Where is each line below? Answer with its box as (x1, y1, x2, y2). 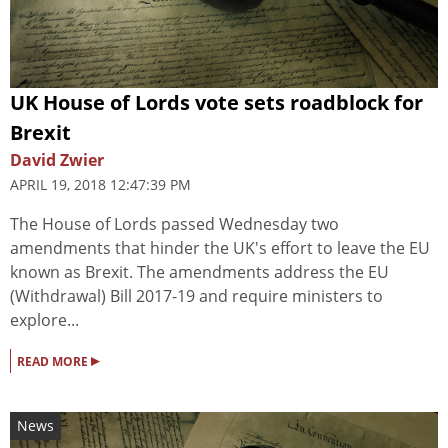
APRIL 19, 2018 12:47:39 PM (10, 174, 191, 194)
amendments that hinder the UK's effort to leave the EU (10, 236, 430, 259)
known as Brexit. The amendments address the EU (10, 260, 389, 283)
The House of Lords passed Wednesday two (10, 212, 339, 235)
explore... (10, 308, 79, 331)
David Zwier (10, 148, 104, 171)
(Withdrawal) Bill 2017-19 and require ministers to (10, 284, 383, 307)
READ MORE (17, 352, 91, 370)
